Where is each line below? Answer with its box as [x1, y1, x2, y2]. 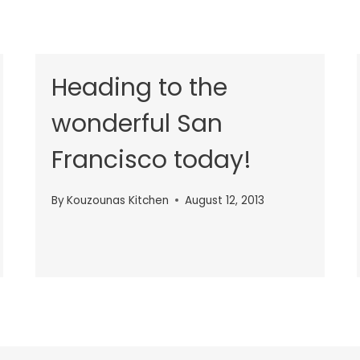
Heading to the [51, 71, 227, 104]
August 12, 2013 [185, 192, 265, 208]
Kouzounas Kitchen [67, 192, 170, 208]
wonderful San [51, 107, 223, 141]
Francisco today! [51, 143, 252, 177]
